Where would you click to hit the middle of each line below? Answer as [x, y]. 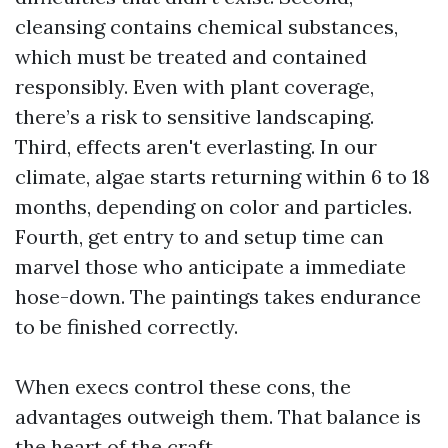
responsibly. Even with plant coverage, [194, 86]
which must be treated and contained [191, 56]
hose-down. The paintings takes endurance [218, 296]
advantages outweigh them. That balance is [218, 416]
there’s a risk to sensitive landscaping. [194, 116]
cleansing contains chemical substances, [206, 26]
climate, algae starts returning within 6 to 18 [222, 176]
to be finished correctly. [126, 326]
